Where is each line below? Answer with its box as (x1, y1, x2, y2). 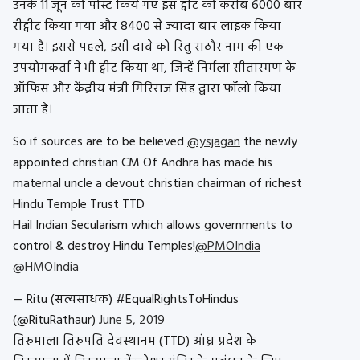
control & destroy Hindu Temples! (13, 236, 195, 258)
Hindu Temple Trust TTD (13, 194, 145, 216)
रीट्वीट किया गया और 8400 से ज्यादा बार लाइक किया (13, 16, 281, 38)
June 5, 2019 (99, 310, 165, 332)
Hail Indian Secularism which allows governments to (13, 215, 292, 237)
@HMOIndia (13, 257, 79, 279)
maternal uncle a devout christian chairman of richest (13, 174, 302, 195)
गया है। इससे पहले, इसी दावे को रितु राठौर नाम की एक (13, 37, 284, 59)
